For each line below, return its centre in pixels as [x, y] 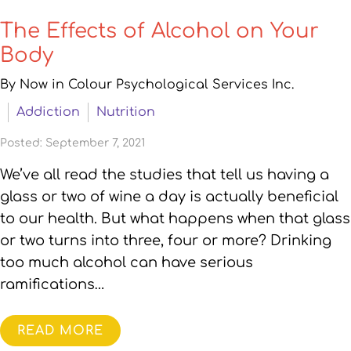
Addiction [48, 112]
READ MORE [60, 331]
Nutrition [126, 112]
